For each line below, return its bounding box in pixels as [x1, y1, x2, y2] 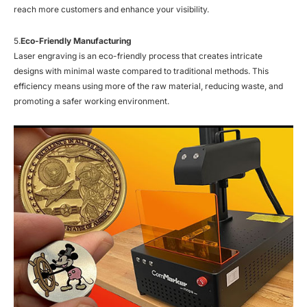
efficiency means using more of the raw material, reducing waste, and [14, 80, 283, 91]
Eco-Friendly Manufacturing [21, 35, 132, 46]
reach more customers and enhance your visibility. [14, 3, 209, 14]
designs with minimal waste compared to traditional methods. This [14, 65, 269, 76]
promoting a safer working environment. [14, 95, 169, 106]
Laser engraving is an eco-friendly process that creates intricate [14, 50, 262, 61]
